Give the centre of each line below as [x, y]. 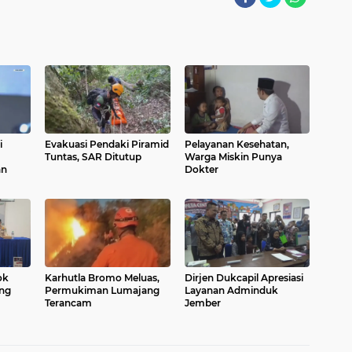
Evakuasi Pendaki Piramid [107, 145]
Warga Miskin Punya [233, 157]
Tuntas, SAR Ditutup [93, 157]
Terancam [68, 303]
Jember [202, 303]
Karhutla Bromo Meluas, [102, 278]
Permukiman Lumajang [102, 291]
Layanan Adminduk [231, 291]
